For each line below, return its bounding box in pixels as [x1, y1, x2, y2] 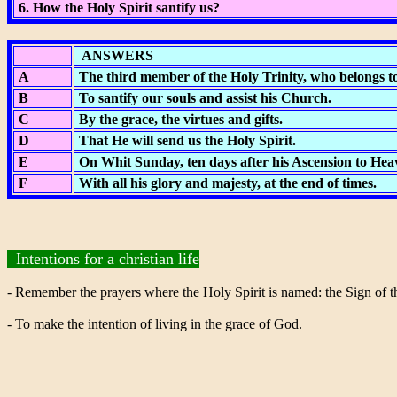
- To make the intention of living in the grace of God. [7, 316, 302, 331]
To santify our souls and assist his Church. [75, 90, 331, 105]
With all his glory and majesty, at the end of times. [75, 175, 377, 191]
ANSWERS [75, 48, 153, 63]
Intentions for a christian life [7, 250, 199, 268]
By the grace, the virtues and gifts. [75, 112, 283, 127]
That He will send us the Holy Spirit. [75, 133, 296, 148]
